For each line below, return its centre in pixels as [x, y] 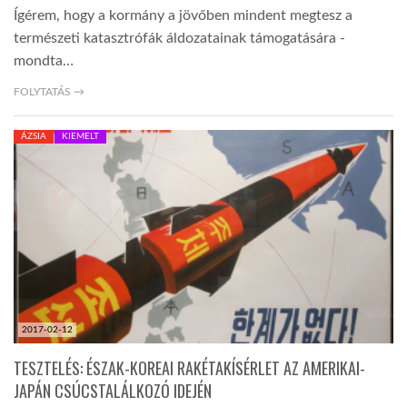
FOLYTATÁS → [49, 92]
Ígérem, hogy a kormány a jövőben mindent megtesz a [183, 16]
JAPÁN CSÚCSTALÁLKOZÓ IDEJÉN [113, 391]
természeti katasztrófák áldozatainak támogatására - [179, 39]
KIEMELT [80, 137]
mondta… [44, 61]
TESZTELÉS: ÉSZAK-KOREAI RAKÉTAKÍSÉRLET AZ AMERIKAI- [189, 368]
